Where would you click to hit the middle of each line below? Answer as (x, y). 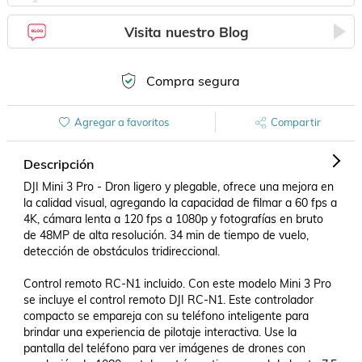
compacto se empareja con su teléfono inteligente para (166, 316)
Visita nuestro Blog (187, 32)
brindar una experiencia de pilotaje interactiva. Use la (160, 332)
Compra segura (193, 81)
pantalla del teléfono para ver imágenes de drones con (164, 348)
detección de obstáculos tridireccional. (121, 251)
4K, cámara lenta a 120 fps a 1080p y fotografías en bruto (173, 219)
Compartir (295, 122)
